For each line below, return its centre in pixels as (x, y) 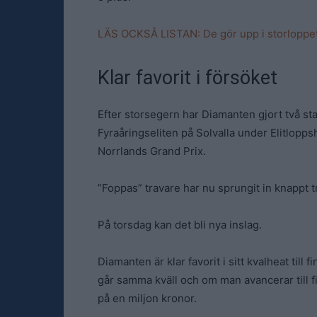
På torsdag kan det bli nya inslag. (180, 225)
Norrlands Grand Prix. (152, 151)
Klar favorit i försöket (188, 78)
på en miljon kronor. (147, 298)
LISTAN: (180, 34)
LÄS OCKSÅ (128, 34)
